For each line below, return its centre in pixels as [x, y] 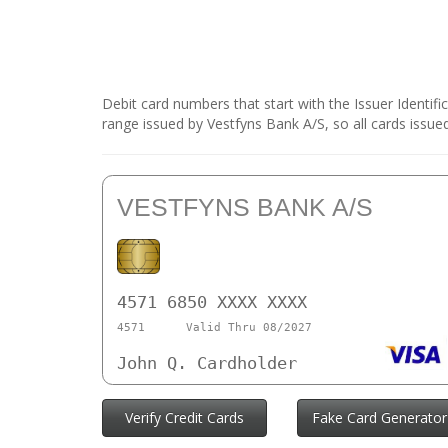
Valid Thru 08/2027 [248, 327]
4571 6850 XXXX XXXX [212, 302]
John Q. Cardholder [207, 363]
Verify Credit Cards [184, 418]
